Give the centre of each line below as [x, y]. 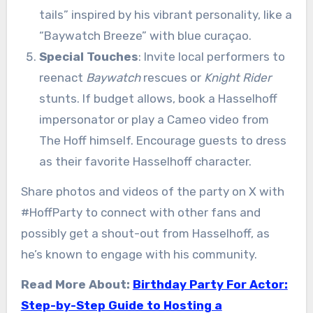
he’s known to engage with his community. [139, 255]
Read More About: [77, 285]
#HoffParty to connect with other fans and [140, 213]
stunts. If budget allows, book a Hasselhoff [158, 99]
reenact [62, 78]
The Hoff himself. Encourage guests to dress [162, 141]
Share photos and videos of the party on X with [152, 192]
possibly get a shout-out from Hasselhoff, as [145, 234]
